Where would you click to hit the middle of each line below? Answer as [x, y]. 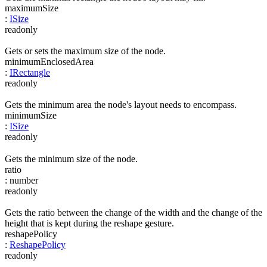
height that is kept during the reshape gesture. [89, 223]
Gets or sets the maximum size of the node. [85, 51]
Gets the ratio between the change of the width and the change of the [133, 212]
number [24, 180]
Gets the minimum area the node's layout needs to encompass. [121, 105]
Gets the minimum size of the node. [71, 159]
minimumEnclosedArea [49, 61]
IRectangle [30, 72]
